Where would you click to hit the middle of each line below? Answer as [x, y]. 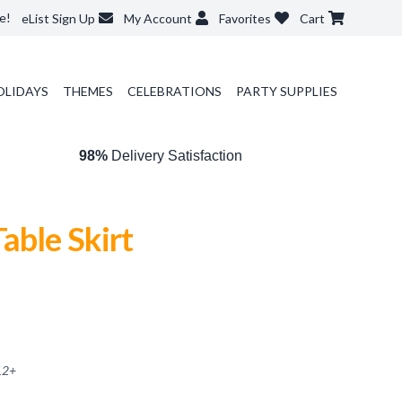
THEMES [87, 91]
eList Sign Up [58, 18]
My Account [158, 18]
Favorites [245, 18]
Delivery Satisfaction [175, 156]
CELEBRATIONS [174, 91]
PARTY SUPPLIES [286, 91]
